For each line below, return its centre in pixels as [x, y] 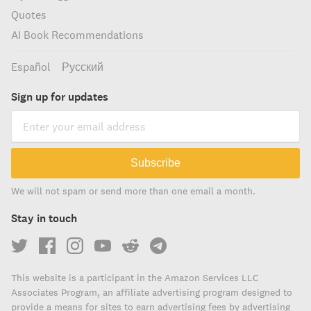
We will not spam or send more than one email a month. [133, 191]
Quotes [29, 15]
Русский [83, 67]
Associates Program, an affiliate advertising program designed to [152, 292]
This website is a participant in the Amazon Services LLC [135, 278]
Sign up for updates [60, 96]
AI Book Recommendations [77, 35]
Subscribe [155, 163]
